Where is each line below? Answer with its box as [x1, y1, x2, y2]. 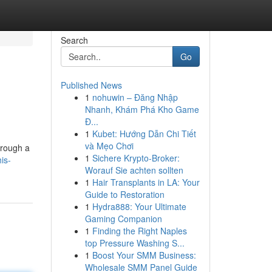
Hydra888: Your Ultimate [92, 200, 186, 212]
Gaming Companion [84, 212, 162, 225]
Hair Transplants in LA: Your [92, 176, 200, 188]
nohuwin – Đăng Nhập [92, 91, 178, 103]
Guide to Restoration [84, 188, 165, 200]
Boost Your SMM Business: [92, 249, 196, 261]
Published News [60, 79, 122, 91]
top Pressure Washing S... [84, 237, 185, 249]
